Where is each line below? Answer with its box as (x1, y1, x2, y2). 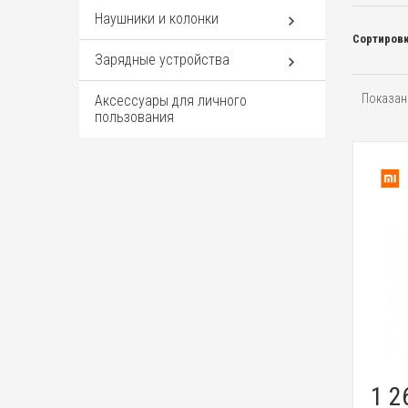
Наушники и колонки (95, 10, 219, 27)
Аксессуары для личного (95, 92, 247, 109)
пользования (95, 108, 174, 126)
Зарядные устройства (95, 51, 229, 68)
